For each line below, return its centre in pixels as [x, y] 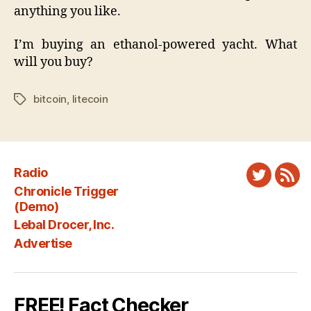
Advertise [43, 243]
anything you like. [67, 12]
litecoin [90, 99]
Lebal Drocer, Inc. [64, 225]
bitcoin [50, 99]
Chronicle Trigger [66, 191]
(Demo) [36, 206]
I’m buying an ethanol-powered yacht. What [155, 44]
